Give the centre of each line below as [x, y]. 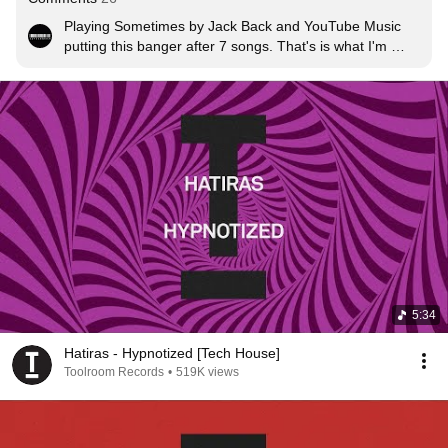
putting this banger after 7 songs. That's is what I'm [225, 46]
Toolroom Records [114, 372]
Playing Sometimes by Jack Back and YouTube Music [232, 26]
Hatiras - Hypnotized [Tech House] [172, 353]
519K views [207, 372]
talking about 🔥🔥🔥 [127, 66]
